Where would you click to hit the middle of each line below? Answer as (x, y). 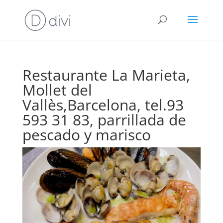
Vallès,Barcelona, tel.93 (103, 105)
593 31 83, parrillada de (104, 120)
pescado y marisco (86, 135)
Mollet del (57, 90)
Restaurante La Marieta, (106, 75)
